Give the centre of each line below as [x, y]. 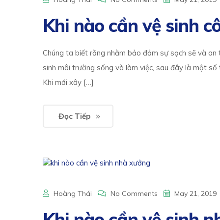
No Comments [134, 194]
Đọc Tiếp [74, 116]
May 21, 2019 [194, 194]
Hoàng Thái [73, 194]
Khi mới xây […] [68, 82]
